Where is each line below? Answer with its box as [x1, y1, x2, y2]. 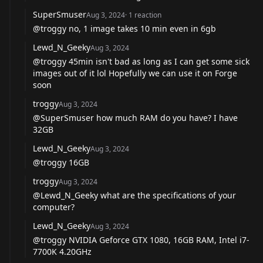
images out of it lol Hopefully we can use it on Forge [33, 67, 237, 79]
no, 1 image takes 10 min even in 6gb [66, 22, 216, 34]
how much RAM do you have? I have [94, 112, 238, 123]
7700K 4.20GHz [33, 245, 92, 257]
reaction [134, 9, 161, 20]
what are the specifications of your [98, 189, 236, 201]
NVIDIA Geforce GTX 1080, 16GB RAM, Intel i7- [66, 234, 249, 245]
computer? [33, 201, 75, 213]
